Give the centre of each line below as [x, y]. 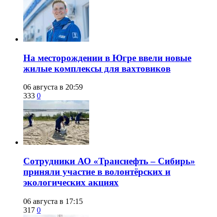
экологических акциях [71, 182]
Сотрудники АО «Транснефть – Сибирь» [109, 161]
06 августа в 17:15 [53, 201]
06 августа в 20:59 [53, 87]
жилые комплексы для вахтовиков [97, 68]
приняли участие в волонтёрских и [97, 171]
